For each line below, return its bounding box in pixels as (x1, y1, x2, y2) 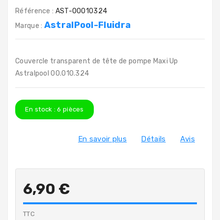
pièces (61, 106, 84, 113)
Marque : (15, 22, 44, 30)
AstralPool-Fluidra (44, 20, 131, 30)
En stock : (25, 106, 57, 113)
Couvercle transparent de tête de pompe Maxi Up (15, 57, 178, 65)
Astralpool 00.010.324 (15, 69, 89, 78)
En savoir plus (78, 135, 127, 143)
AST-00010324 (55, 7, 108, 15)
